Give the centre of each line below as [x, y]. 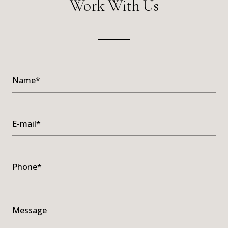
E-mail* [26, 124]
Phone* [27, 167]
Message [30, 210]
